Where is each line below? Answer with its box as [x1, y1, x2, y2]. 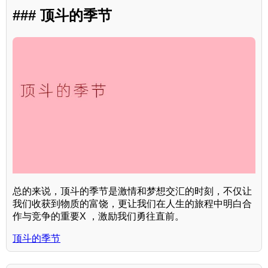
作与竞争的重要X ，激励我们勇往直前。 [13, 211, 184, 222]
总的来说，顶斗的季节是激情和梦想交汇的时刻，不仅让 [13, 186, 252, 197]
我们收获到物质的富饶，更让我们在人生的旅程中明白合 [13, 199, 252, 209]
